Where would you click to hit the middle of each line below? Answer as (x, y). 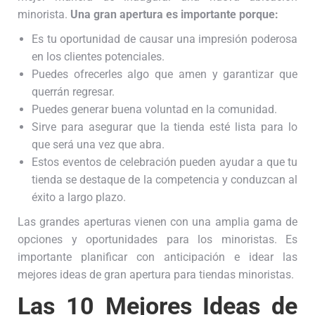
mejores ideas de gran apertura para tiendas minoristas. (156, 275)
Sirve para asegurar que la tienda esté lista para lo (165, 127)
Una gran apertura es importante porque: (174, 15)
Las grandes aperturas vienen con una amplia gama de (157, 222)
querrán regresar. (73, 92)
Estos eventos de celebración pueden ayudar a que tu (165, 162)
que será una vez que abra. (98, 145)
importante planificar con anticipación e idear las (157, 257)
